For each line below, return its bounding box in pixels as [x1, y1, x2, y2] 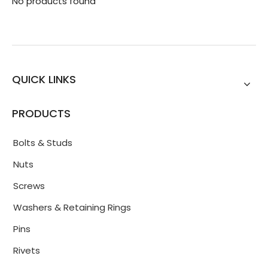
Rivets [13, 244, 40, 257]
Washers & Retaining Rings [13, 201, 131, 214]
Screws [13, 179, 45, 192]
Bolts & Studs [13, 136, 72, 149]
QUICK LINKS [12, 72, 76, 87]
